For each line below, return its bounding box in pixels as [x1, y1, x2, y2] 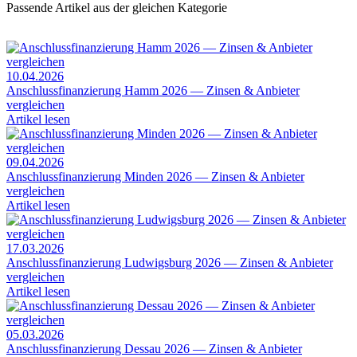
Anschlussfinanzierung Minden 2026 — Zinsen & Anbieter [6, 169, 304, 183]
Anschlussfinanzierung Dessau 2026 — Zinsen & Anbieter [6, 341, 302, 355]
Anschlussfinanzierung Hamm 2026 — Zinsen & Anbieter [6, 83, 300, 97]
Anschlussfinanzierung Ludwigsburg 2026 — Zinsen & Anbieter [6, 255, 333, 269]
